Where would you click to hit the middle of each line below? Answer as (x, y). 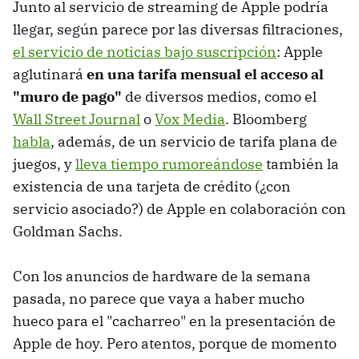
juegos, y (44, 163)
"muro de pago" (67, 96)
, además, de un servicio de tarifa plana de (194, 141)
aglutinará (50, 74)
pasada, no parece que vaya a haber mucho (159, 298)
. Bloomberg (266, 119)
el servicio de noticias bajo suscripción (145, 51)
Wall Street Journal (77, 119)
